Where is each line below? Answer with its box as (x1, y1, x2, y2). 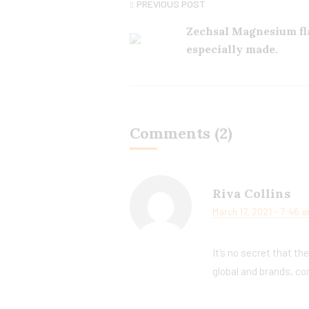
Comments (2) (130, 123, 232, 143)
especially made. (186, 42, 278, 56)
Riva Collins (212, 186, 290, 201)
